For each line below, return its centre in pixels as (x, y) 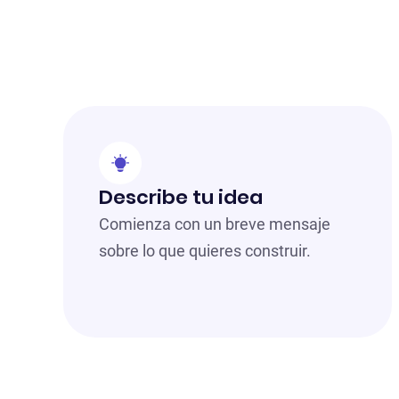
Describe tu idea (181, 198)
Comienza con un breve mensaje (215, 224)
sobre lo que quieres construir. (205, 251)
